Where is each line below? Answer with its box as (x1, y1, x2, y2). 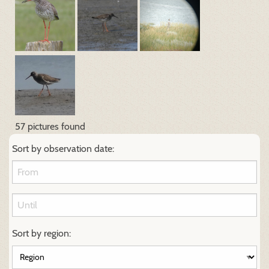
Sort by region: (12, 228, 71, 240)
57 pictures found (15, 121, 85, 133)
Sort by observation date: (12, 142, 114, 154)
